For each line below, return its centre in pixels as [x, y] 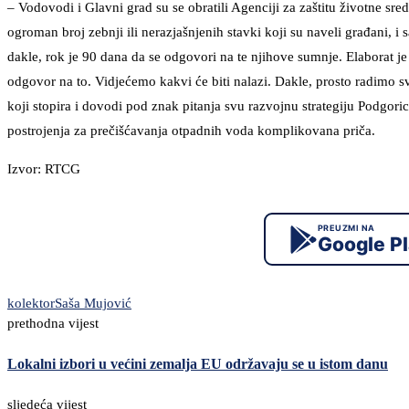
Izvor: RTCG [44, 169]
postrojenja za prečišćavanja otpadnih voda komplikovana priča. [193, 131]
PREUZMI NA [346, 228]
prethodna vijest [53, 324]
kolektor [31, 304]
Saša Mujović [93, 304]
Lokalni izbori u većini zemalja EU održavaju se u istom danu [198, 364]
